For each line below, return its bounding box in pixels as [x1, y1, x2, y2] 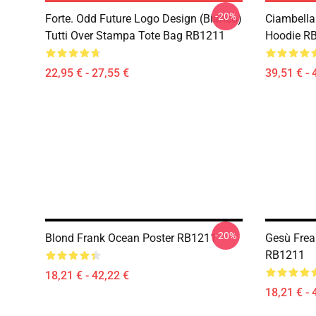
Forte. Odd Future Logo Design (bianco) [45, 12, 242, 25]
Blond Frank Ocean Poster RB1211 [45, 231, 217, 245]
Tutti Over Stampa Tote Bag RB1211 [45, 29, 225, 42]
